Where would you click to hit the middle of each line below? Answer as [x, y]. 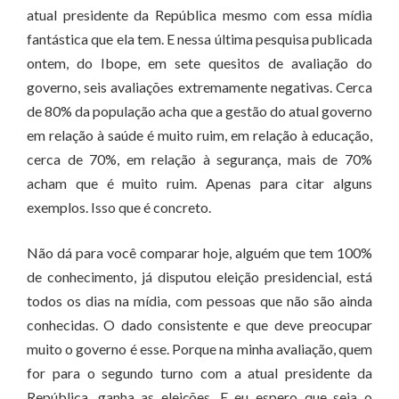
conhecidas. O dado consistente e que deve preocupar [199, 325]
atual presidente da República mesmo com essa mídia [199, 15]
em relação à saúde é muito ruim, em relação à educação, [199, 135]
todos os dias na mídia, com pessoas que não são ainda [199, 301]
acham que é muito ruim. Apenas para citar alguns [199, 183]
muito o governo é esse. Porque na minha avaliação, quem [199, 349]
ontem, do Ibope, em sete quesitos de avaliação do [199, 63]
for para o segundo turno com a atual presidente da [199, 373]
